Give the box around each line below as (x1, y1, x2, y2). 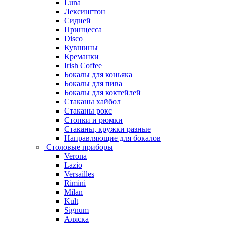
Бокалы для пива (64, 79, 122, 88)
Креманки (64, 52, 99, 61)
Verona (64, 152, 87, 160)
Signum (64, 206, 89, 214)
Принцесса (64, 25, 102, 34)
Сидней (64, 16, 91, 25)
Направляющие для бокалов (64, 134, 161, 142)
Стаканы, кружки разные (64, 125, 151, 133)
